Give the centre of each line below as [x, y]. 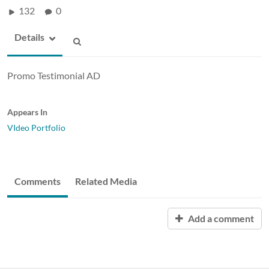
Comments [38, 181]
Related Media [106, 181]
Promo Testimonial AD [54, 75]
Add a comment [220, 218]
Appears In [27, 112]
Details [29, 37]
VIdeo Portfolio [36, 127]
